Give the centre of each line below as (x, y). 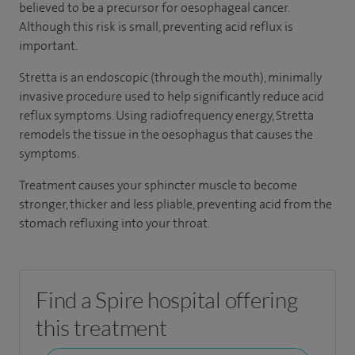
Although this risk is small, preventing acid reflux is (156, 27)
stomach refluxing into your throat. (115, 223)
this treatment (101, 327)
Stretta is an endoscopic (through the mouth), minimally (170, 77)
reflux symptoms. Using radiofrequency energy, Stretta (166, 115)
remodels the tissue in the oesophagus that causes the (166, 134)
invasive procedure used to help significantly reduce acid (172, 96)
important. (48, 46)
